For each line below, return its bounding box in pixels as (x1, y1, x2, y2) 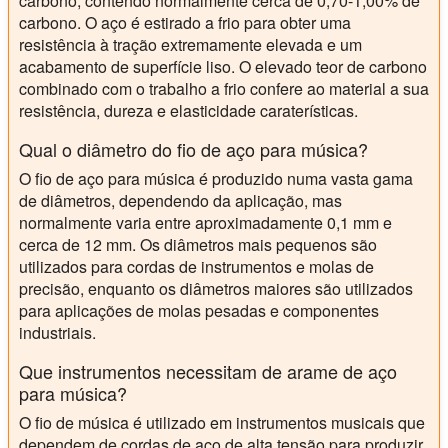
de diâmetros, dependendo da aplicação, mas (19, 188, 342, 212)
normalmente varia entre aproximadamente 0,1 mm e (19, 210, 392, 234)
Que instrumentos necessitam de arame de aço (19, 357, 397, 384)
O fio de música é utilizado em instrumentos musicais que (19, 410, 425, 434)
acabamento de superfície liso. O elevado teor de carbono (19, 54, 427, 78)
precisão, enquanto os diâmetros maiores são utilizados (19, 276, 413, 300)
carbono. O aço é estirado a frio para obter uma (19, 10, 351, 34)
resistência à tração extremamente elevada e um (19, 32, 362, 56)
